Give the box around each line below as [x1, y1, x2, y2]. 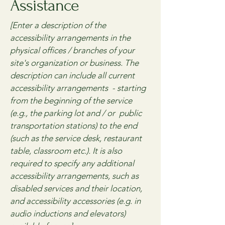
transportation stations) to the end [10, 120, 137, 131]
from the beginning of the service [10, 95, 132, 105]
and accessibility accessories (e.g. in [10, 195, 141, 206]
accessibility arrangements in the [10, 32, 131, 43]
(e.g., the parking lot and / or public [10, 107, 142, 118]
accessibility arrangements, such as [10, 170, 139, 181]
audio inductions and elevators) [10, 208, 126, 218]
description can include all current [10, 70, 135, 80]
